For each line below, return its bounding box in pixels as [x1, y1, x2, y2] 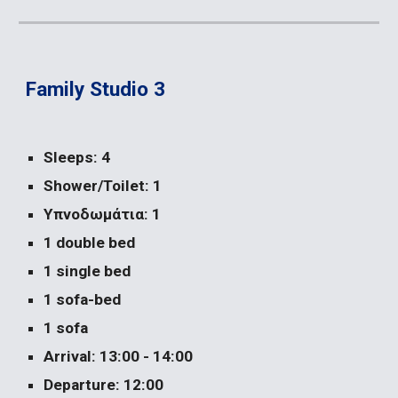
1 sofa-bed [44, 291, 122, 308]
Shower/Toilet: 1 [44, 177, 163, 195]
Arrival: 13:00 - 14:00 [44, 347, 194, 365]
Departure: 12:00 [44, 376, 164, 394]
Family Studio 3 [26, 77, 166, 101]
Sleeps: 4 [44, 148, 111, 166]
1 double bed [44, 234, 136, 251]
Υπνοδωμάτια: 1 [44, 205, 162, 223]
